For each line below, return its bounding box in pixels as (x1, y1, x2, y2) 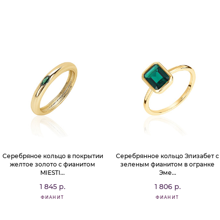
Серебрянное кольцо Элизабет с (116, 152, 219, 160)
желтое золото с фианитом (10, 161, 95, 168)
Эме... (159, 169, 176, 176)
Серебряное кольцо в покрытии (2, 152, 103, 160)
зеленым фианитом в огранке (120, 161, 215, 168)
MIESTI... (40, 169, 65, 176)
